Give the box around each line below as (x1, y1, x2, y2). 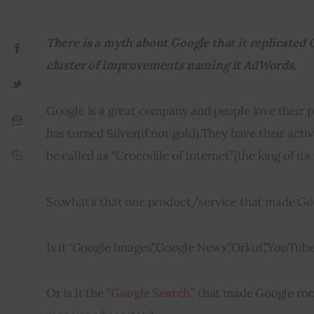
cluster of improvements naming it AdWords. (46, 57, 296, 74)
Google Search (111, 285, 191, 301)
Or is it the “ (46, 285, 111, 301)
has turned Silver (46, 125, 137, 142)
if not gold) (140, 125, 199, 142)
